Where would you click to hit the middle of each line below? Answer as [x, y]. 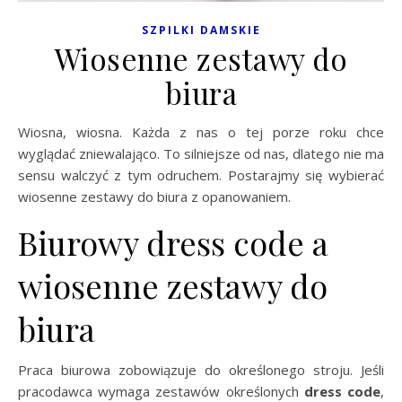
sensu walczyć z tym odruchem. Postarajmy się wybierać [201, 175]
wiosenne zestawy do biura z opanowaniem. [154, 196]
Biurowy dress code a [173, 242]
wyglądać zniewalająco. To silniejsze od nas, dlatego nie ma [201, 153]
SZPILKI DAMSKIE [201, 30]
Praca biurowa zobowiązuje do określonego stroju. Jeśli [201, 369]
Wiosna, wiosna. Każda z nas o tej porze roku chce [24, 131]
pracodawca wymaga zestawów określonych [161, 391]
